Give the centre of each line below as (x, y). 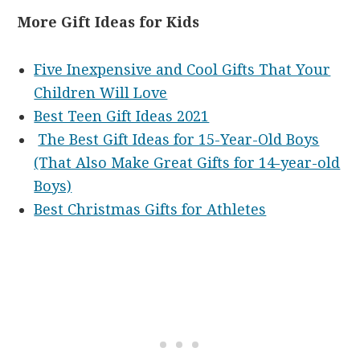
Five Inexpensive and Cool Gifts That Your (182, 70)
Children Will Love (101, 93)
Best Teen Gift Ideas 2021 (122, 117)
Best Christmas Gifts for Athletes (150, 210)
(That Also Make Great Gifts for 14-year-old (187, 163)
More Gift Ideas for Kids (109, 22)
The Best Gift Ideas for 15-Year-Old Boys (179, 140)
